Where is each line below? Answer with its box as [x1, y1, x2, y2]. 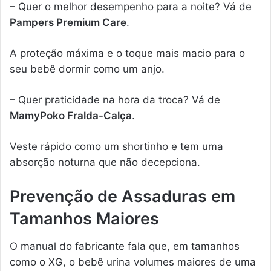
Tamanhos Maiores [10, 209, 159, 229]
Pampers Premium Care [10, 16, 126, 29]
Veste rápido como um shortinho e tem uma [10, 140, 223, 153]
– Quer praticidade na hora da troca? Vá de [10, 94, 220, 106]
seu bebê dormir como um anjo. [10, 63, 165, 76]
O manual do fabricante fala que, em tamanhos [10, 240, 240, 252]
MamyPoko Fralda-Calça [10, 109, 132, 122]
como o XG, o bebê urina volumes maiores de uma [10, 255, 256, 268]
